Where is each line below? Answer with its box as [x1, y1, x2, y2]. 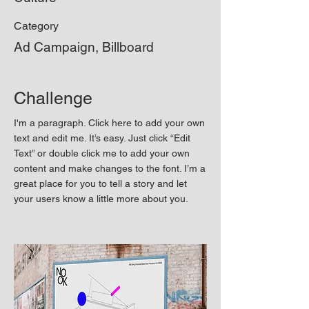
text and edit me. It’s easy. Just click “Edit [14, 132, 190, 143]
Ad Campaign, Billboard [14, 39, 154, 54]
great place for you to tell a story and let [14, 178, 187, 189]
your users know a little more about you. [14, 193, 188, 204]
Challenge [14, 88, 92, 108]
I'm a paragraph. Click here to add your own [14, 117, 205, 128]
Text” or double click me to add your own [14, 148, 190, 159]
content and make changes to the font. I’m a [14, 163, 206, 174]
